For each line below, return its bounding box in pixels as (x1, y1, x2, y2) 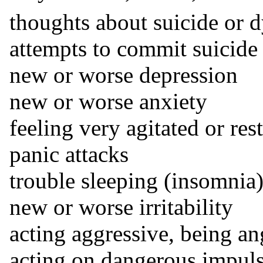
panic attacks (9, 141, 129, 167)
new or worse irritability (9, 194, 233, 220)
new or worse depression (9, 62, 238, 88)
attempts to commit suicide (9, 36, 258, 62)
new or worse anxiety (9, 89, 207, 114)
